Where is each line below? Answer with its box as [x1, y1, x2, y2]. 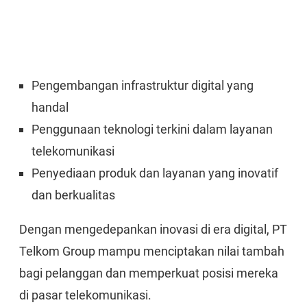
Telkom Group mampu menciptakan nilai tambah [19, 244, 284, 258]
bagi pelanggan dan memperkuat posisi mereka [19, 266, 278, 280]
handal [32, 100, 69, 114]
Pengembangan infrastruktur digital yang [32, 78, 254, 93]
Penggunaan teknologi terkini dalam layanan [32, 122, 273, 136]
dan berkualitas [32, 188, 115, 202]
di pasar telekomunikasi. [19, 288, 151, 302]
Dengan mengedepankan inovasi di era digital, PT [19, 222, 287, 236]
